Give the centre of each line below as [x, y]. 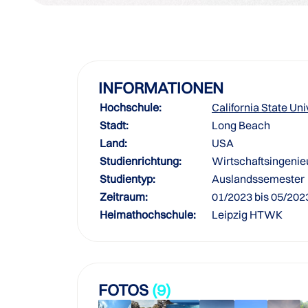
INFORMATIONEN [161, 88]
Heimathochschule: [148, 214]
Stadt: [114, 125]
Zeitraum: [124, 197]
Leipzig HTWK [247, 214]
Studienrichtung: [141, 161]
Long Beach [241, 125]
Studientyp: [128, 179]
